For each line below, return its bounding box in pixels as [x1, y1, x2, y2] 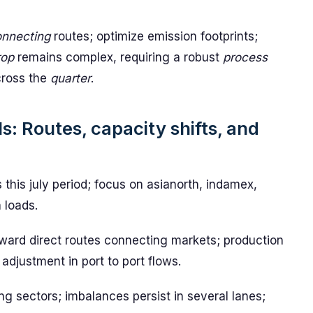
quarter [50, 71, 91, 85]
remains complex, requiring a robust [14, 50, 223, 64]
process [223, 50, 268, 64]
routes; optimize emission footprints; [50, 29, 258, 43]
